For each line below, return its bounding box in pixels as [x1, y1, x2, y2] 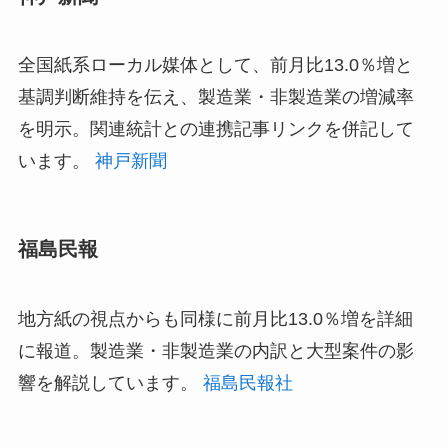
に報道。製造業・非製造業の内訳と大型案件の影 [17, 340, 414, 361]
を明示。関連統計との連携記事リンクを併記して [17, 119, 414, 140]
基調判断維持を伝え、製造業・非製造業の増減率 [17, 87, 414, 108]
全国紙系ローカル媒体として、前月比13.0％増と [17, 55, 413, 76]
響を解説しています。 [17, 372, 203, 393]
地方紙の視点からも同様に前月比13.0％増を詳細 [17, 308, 413, 329]
